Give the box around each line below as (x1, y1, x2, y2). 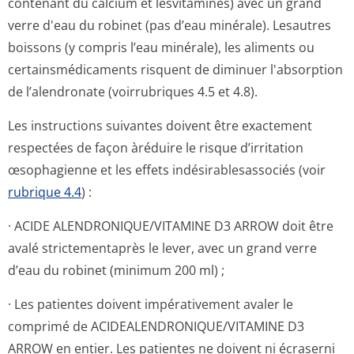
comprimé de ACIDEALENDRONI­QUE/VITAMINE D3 (8, 318, 304, 335)
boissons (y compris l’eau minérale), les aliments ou (8, 39, 314, 56)
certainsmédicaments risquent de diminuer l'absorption (8, 61, 343, 78)
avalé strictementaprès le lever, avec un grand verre (8, 239, 317, 257)
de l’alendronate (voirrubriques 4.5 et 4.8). (8, 83, 258, 100)
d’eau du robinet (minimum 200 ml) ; (8, 262, 224, 279)
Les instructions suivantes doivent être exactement (8, 117, 312, 134)
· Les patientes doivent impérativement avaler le (8, 296, 293, 313)
